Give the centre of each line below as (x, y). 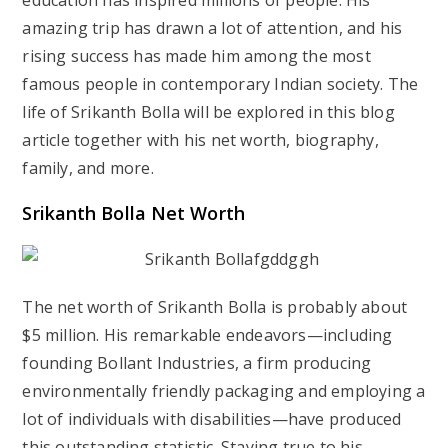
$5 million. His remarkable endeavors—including (207, 335)
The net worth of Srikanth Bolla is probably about (215, 307)
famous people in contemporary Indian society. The (220, 84)
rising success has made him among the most (196, 56)
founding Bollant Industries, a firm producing (197, 363)
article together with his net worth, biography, (200, 140)
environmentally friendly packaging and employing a (224, 391)
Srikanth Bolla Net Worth (133, 213)
